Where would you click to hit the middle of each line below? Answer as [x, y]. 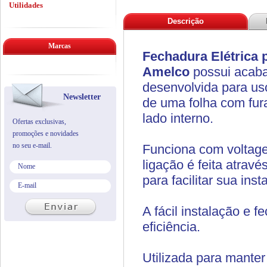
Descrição [186, 21]
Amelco [166, 72]
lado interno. [178, 118]
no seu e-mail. [32, 145]
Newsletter [82, 97]
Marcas [60, 46]
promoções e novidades [46, 133]
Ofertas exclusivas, [39, 122]
